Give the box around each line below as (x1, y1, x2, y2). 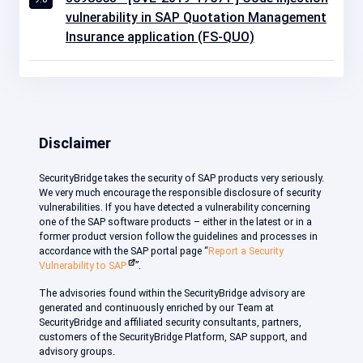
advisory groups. (39, 344, 115, 357)
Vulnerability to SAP (39, 258, 126, 271)
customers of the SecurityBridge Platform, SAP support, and (39, 330, 307, 343)
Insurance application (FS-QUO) (65, 28, 254, 45)
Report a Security (208, 244, 284, 257)
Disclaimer (39, 134, 111, 152)
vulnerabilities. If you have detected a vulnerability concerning (39, 200, 310, 213)
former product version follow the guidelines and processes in (39, 229, 318, 242)
